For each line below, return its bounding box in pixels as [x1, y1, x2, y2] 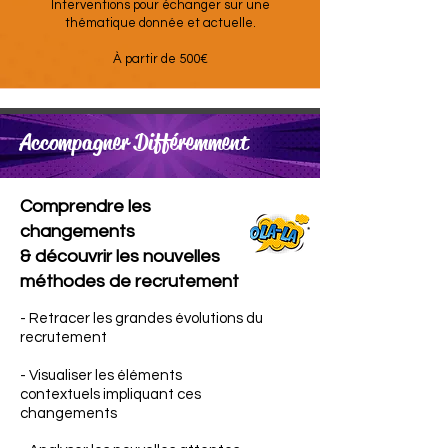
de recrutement [109, 272, 239, 291]
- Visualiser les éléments [20, 368, 182, 383]
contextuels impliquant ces [20, 387, 201, 402]
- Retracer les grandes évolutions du [20, 311, 263, 326]
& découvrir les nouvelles [20, 247, 220, 266]
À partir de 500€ [112, 52, 208, 66]
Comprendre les [20, 197, 151, 216]
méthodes [20, 272, 109, 291]
